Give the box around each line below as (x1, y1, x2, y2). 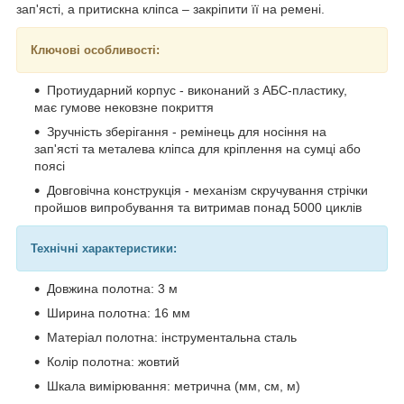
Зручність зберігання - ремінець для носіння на (47, 124, 326, 139)
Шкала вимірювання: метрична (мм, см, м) (47, 378, 300, 393)
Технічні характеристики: (31, 241, 177, 255)
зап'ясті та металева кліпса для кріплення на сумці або (34, 141, 361, 156)
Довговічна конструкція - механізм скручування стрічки (47, 182, 368, 197)
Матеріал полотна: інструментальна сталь (47, 329, 297, 344)
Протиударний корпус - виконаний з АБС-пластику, (47, 82, 347, 97)
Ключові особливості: (31, 42, 160, 57)
